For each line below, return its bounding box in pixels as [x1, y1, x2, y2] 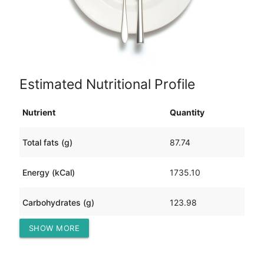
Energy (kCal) [22, 167, 75, 178]
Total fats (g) [22, 137, 72, 148]
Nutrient [22, 107, 55, 118]
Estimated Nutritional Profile [19, 75, 195, 93]
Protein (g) [22, 227, 63, 238]
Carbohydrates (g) [22, 197, 94, 208]
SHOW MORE [28, 223, 80, 233]
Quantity [169, 107, 204, 118]
